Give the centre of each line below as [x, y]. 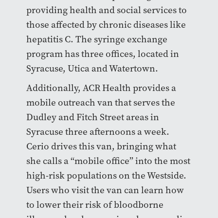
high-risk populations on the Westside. [106, 176]
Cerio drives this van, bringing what [101, 146]
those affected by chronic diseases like [106, 25]
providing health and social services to [106, 10]
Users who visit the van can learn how [105, 190]
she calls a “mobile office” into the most [108, 161]
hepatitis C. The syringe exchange [97, 39]
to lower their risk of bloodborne [95, 205]
